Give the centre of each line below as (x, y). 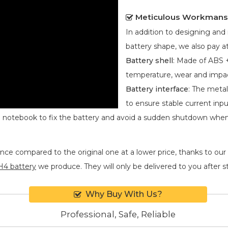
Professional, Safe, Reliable (118, 215)
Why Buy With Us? (124, 194)
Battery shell (149, 60)
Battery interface (157, 89)
